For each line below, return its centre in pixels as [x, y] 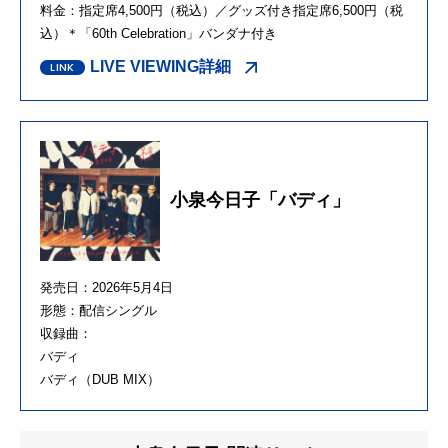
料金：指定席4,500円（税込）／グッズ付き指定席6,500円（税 [221, 10]
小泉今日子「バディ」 [260, 200]
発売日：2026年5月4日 [106, 287]
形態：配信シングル [98, 310]
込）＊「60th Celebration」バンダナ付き [158, 33]
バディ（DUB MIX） [100, 379]
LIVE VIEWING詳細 [160, 66]
